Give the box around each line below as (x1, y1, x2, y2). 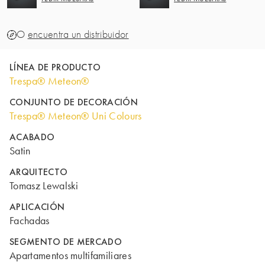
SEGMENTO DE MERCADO (9, 235, 122, 248)
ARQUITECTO (9, 166, 68, 178)
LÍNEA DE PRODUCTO (9, 61, 101, 73)
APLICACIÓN (9, 201, 65, 213)
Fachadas (9, 214, 50, 227)
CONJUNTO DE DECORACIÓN (9, 96, 138, 108)
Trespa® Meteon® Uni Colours (9, 109, 142, 122)
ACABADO (9, 131, 55, 143)
